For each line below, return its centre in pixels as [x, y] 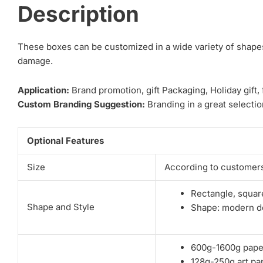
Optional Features [65, 140]
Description [78, 14]
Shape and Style [61, 207]
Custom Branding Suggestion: [81, 104]
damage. [35, 61]
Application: [43, 90]
